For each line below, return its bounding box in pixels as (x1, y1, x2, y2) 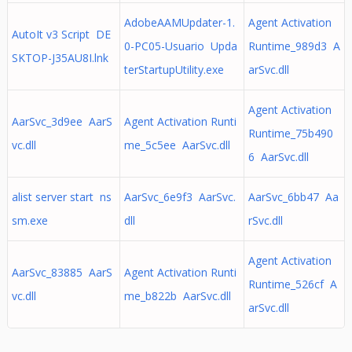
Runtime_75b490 (247, 126, 333, 141)
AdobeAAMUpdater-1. (123, 15, 235, 30)
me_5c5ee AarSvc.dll (123, 137, 230, 152)
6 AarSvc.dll (247, 149, 309, 164)
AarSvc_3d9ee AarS (11, 114, 112, 129)
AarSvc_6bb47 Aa (247, 189, 339, 204)
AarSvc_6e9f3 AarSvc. (123, 189, 236, 204)
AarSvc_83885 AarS (11, 265, 112, 280)
